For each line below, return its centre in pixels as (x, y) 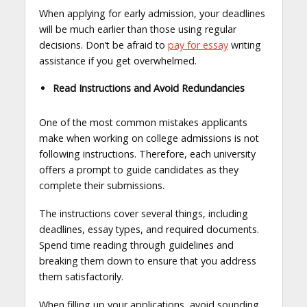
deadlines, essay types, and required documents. (149, 230)
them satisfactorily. (81, 277)
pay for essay (198, 45)
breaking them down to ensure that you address (147, 261)
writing (244, 45)
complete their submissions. (101, 186)
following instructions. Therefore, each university (147, 154)
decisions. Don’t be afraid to (103, 45)
